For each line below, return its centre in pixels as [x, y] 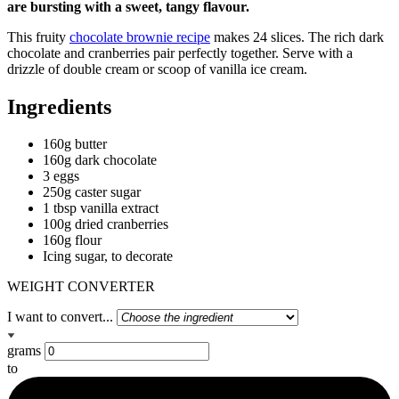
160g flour [72, 240]
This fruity [38, 37]
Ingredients [59, 106]
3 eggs [61, 176]
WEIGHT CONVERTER [81, 287]
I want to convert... [60, 317]
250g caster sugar [92, 192]
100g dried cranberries [106, 224]
